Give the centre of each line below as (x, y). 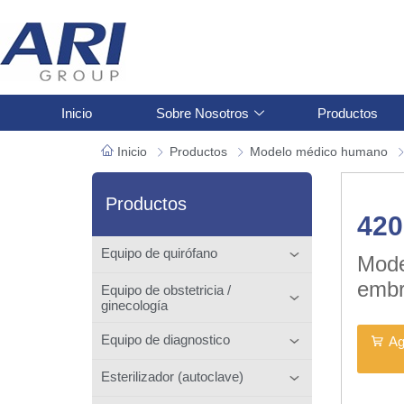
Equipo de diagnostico (165, 339)
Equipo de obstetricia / (166, 289)
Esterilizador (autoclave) (172, 376)
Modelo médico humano (319, 151)
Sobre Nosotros (202, 113)
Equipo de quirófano (159, 252)
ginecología (134, 305)
